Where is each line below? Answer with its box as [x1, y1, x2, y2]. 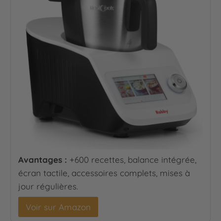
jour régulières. [18, 181, 78, 191]
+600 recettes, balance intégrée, [67, 154, 197, 165]
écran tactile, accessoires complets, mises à [18, 167, 190, 178]
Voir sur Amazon [26, 201, 91, 212]
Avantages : [18, 154, 68, 165]
